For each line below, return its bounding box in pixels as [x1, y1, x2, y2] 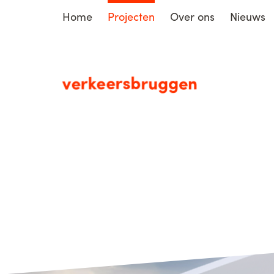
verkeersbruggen [62, 70, 198, 95]
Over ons [170, 9, 215, 24]
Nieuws [230, 9, 265, 24]
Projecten [108, 9, 155, 24]
